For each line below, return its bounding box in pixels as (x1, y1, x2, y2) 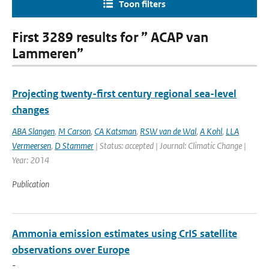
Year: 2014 (12, 154, 49, 166)
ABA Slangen (12, 125, 55, 137)
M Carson (58, 125, 91, 137)
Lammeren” (12, 46, 83, 62)
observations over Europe (12, 243, 130, 256)
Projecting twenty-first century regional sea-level (12, 87, 237, 100)
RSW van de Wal (140, 125, 196, 137)
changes (12, 103, 49, 116)
